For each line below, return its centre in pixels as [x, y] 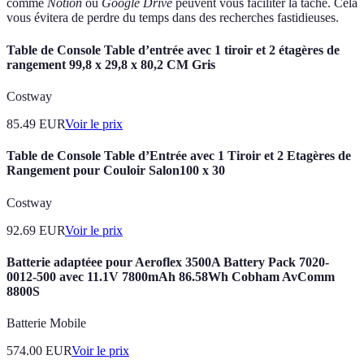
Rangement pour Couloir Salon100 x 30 [116, 171]
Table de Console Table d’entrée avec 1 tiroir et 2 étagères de [173, 50]
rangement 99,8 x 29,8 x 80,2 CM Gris [111, 64]
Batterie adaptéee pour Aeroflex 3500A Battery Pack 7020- [168, 262]
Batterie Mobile [46, 323]
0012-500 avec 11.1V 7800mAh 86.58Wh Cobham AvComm [171, 276]
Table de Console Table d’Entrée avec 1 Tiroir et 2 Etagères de [179, 156]
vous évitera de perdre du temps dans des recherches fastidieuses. [173, 18]
